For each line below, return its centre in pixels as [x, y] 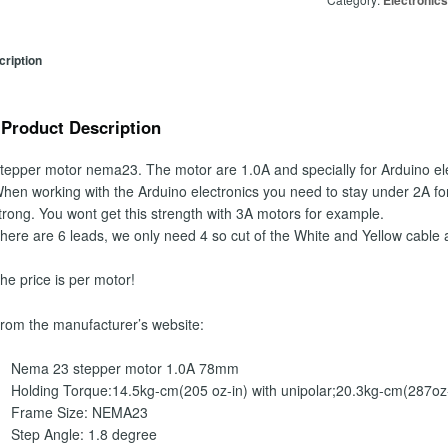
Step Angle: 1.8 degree [83, 434]
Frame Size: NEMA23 [79, 412]
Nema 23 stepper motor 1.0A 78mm [124, 368]
